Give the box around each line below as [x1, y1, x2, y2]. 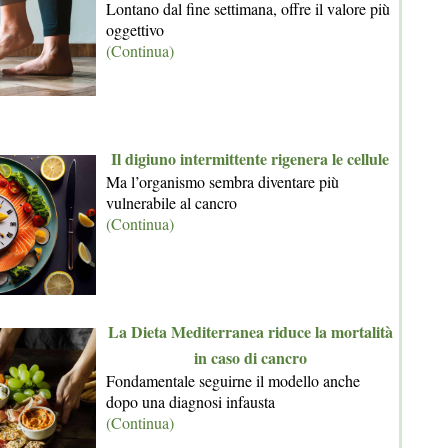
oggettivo [106, 19, 164, 40]
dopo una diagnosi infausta [106, 391, 275, 412]
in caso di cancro [193, 346, 307, 369]
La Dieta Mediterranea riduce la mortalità [107, 320, 393, 343]
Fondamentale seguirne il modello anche [106, 370, 360, 391]
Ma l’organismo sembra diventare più [106, 171, 339, 192]
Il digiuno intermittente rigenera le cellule [111, 147, 389, 170]
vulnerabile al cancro [106, 192, 237, 213]
